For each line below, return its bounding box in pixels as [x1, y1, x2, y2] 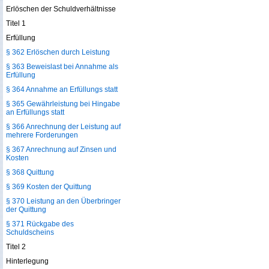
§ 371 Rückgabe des [6, 220, 74, 228]
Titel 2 [6, 243, 26, 251]
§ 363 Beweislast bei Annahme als [6, 62, 118, 71]
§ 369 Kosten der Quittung [6, 183, 91, 191]
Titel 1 [6, 19, 26, 28]
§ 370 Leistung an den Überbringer [6, 197, 121, 205]
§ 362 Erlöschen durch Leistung [6, 48, 110, 56]
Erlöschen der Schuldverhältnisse [6, 5, 116, 13]
